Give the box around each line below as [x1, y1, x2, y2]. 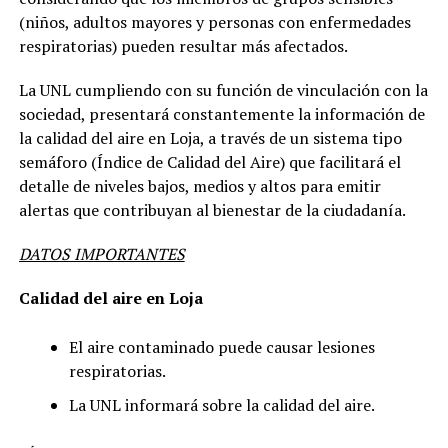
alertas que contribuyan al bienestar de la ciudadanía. [18, 198, 406, 221]
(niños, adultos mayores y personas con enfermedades [18, 10, 411, 33]
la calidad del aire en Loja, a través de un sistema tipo [18, 126, 402, 149]
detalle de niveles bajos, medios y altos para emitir [18, 174, 381, 197]
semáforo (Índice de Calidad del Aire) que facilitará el [18, 150, 401, 173]
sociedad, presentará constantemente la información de [18, 102, 425, 125]
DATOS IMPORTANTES [18, 242, 185, 265]
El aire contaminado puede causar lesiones [68, 335, 375, 358]
